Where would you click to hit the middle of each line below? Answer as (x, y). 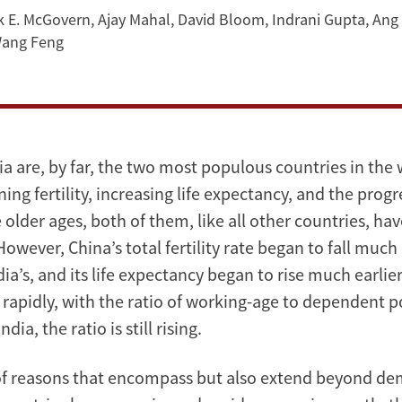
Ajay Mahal (134, 19)
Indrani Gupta (319, 19)
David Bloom (221, 19)
